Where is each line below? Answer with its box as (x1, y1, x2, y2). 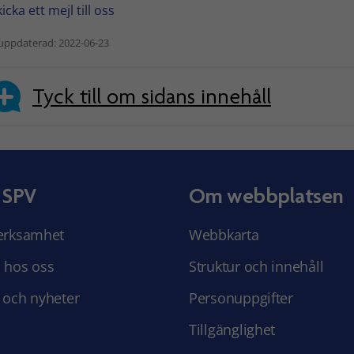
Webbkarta (189, 225, 259, 245)
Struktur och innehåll (189, 257, 324, 277)
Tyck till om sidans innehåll (32, 83, 271, 109)
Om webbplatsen (189, 183, 344, 209)
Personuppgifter (189, 288, 293, 308)
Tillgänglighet (189, 320, 276, 340)
